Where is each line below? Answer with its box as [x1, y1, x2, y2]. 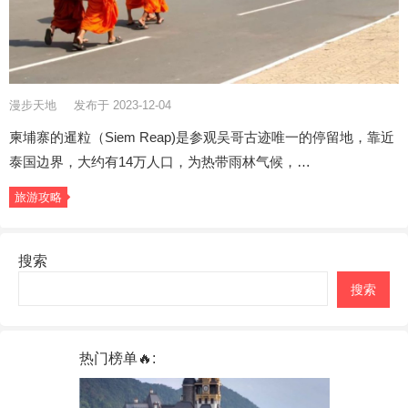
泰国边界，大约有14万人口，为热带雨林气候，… [9, 154, 311, 170]
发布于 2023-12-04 [74, 98, 171, 113]
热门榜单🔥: [78, 351, 156, 367]
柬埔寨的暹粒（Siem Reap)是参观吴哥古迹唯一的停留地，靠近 [9, 129, 394, 146]
